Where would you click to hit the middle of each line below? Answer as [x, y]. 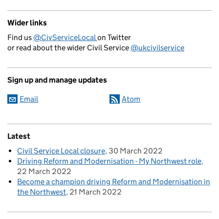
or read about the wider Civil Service [69, 48]
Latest [19, 136]
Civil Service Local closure [61, 151]
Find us [20, 37]
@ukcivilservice [157, 48]
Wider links [27, 23]
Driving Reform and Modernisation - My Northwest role [109, 161]
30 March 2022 [136, 151]
